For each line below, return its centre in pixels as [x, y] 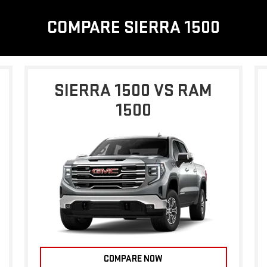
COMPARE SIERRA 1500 [133, 27]
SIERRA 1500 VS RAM [133, 91]
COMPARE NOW [133, 259]
